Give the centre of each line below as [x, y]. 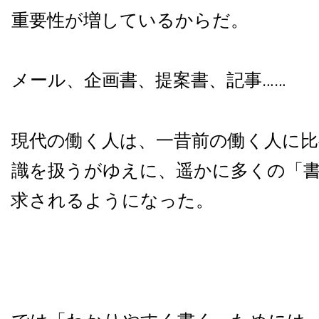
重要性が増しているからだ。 [130, 20]
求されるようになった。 [113, 200]
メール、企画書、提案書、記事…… [149, 80]
